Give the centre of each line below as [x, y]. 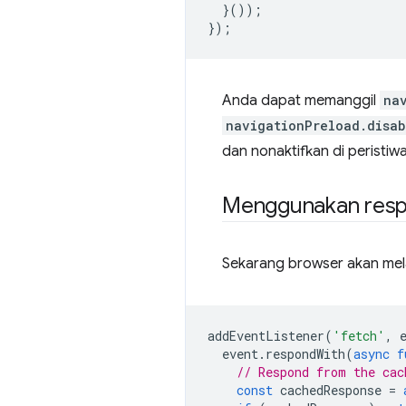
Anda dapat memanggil [301, 101]
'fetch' [359, 336]
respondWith [305, 354]
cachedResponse [331, 390]
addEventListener [266, 336]
